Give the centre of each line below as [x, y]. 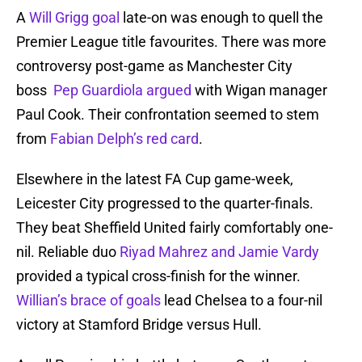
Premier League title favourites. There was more [171, 42]
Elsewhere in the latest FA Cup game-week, [155, 179]
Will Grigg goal [74, 18]
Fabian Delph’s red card [124, 139]
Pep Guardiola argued [122, 90]
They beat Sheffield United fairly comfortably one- [175, 228]
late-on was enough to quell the [221, 18]
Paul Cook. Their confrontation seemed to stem [168, 115]
